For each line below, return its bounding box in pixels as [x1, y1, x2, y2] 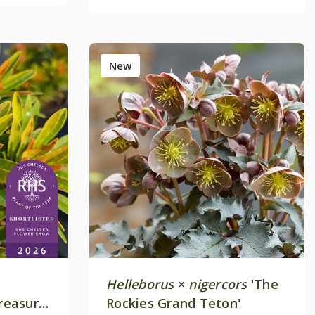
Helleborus [106, 275, 174, 292]
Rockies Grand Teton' [106, 294, 241, 311]
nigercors [188, 275, 247, 292]
